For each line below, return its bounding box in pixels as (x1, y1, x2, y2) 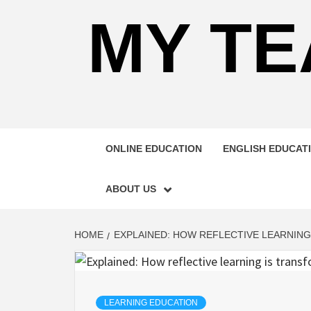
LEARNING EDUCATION (104, 298, 198, 308)
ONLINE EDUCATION (106, 143, 202, 154)
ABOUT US (106, 183, 156, 194)
